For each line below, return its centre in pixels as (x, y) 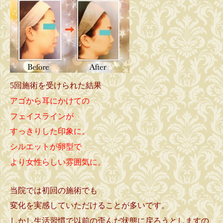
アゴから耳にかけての (50, 101)
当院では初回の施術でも (54, 190)
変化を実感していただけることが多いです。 (90, 206)
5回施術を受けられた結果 (56, 86)
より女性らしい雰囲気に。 (58, 162)
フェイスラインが (42, 116)
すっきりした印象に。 (50, 131)
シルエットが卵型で (46, 146)
